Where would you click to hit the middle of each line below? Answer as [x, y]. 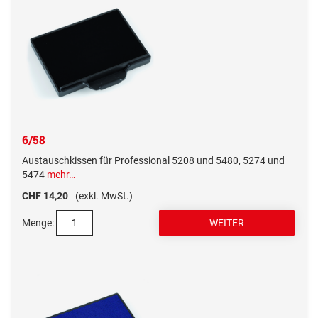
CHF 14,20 [45, 196]
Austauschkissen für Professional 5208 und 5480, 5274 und [153, 161]
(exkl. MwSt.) [104, 196]
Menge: [38, 223]
